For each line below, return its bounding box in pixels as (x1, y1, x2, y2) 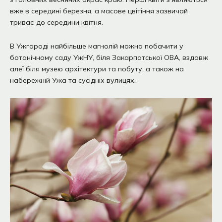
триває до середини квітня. (10, 18, 103, 27)
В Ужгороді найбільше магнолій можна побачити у (10, 41, 183, 51)
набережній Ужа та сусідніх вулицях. (10, 75, 136, 85)
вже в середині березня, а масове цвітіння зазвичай (10, 6, 188, 16)
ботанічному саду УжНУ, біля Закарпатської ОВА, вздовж (10, 53, 208, 62)
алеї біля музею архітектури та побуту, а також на (10, 64, 184, 73)
